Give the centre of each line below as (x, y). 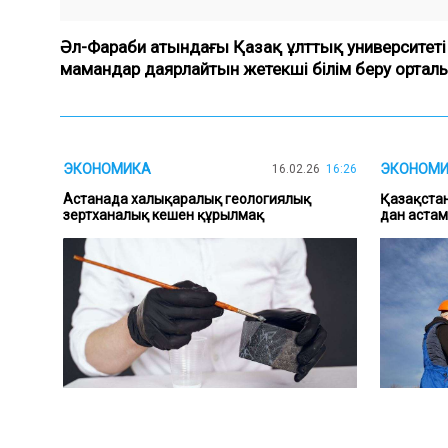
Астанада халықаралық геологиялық (187, 198)
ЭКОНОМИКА (107, 168)
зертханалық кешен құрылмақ (163, 214)
